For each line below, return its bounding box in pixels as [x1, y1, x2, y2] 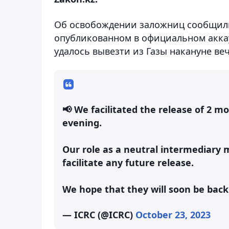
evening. [62, 116, 102, 129]
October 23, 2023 [135, 208, 211, 221]
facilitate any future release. [62, 156, 194, 169]
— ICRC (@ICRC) [62, 208, 135, 221]
